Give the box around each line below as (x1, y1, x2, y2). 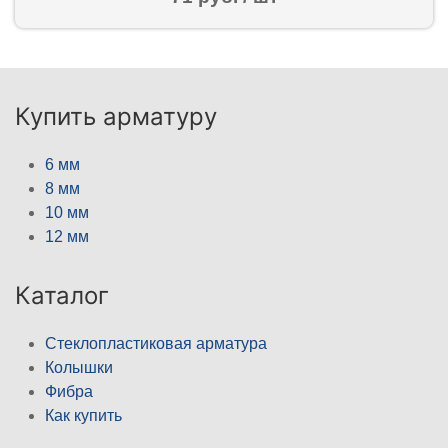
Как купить (45, 406, 122, 424)
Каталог (15, 280, 109, 310)
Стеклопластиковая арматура (45, 334, 267, 352)
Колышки (45, 358, 113, 376)
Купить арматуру (15, 101, 217, 131)
